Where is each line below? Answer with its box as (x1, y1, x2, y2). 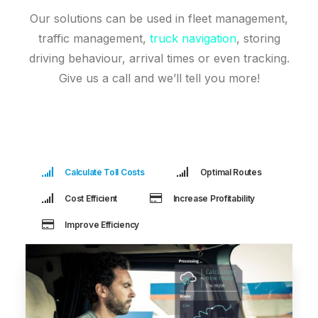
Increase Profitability (172, 193, 255, 204)
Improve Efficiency (65, 219, 139, 230)
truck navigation (149, 31, 236, 45)
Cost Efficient (65, 193, 118, 204)
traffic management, (38, 31, 150, 45)
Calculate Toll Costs (65, 167, 145, 177)
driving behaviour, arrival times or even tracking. (28, 51, 290, 65)
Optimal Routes (199, 167, 262, 177)
